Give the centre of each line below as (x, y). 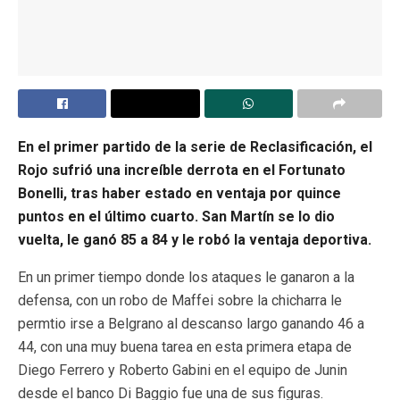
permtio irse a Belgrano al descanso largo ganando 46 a (191, 323)
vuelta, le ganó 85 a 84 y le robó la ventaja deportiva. (195, 239)
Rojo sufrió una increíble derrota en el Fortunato (182, 170)
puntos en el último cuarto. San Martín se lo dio (176, 216)
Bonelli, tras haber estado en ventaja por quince (179, 193)
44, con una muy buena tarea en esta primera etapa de (185, 346)
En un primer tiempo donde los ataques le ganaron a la (186, 277)
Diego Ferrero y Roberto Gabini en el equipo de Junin (183, 370)
